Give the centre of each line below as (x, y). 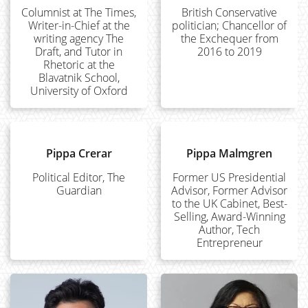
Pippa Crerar (79, 153)
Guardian (79, 190)
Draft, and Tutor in (79, 52)
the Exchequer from (229, 38)
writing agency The (79, 38)
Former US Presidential (229, 177)
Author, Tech (229, 230)
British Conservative (229, 12)
